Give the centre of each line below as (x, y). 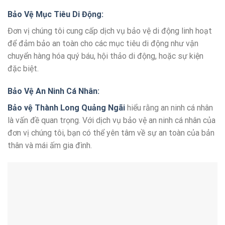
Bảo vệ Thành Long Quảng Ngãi (66, 108)
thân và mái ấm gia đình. (50, 146)
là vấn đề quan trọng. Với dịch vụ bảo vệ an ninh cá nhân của (111, 121)
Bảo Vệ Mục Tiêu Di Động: (55, 14)
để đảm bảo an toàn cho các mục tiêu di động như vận (103, 43)
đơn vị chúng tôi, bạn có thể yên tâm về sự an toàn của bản (111, 133)
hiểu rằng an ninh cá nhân (169, 108)
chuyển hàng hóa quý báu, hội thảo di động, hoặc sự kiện (105, 56)
